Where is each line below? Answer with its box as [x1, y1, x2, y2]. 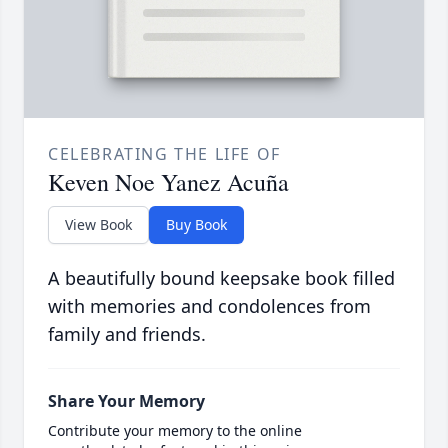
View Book [65, 215, 132, 235]
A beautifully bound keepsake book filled [48, 266, 395, 291]
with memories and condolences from [48, 294, 371, 319]
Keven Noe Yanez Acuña [48, 166, 289, 199]
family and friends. [48, 322, 206, 347]
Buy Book [166, 215, 227, 235]
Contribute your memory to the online [48, 421, 302, 441]
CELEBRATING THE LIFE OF [48, 143, 281, 166]
